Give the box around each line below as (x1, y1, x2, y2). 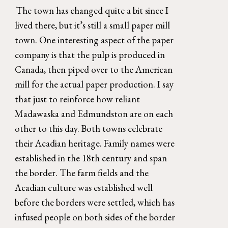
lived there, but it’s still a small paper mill (15, 18, 170, 32)
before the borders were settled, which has (15, 195, 175, 209)
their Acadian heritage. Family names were (15, 136, 175, 150)
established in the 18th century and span (15, 151, 167, 164)
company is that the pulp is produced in (15, 48, 165, 61)
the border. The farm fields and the (15, 166, 149, 179)
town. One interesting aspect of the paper (15, 33, 174, 46)
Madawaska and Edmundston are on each (15, 107, 174, 120)
